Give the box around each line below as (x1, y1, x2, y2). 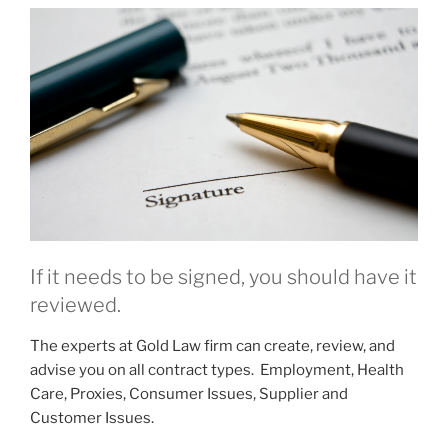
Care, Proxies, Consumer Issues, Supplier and (30, 384, 348, 403)
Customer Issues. (30, 408, 154, 427)
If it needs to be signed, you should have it (30, 264, 417, 289)
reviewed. (30, 292, 121, 317)
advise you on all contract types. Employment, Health (30, 360, 404, 379)
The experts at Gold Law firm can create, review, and (30, 336, 395, 355)
